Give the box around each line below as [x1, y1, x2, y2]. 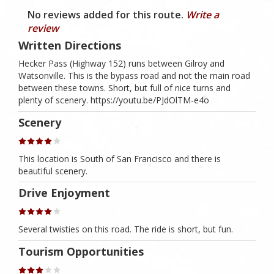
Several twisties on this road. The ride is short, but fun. [18, 223, 233, 235]
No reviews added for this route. [28, 8, 186, 22]
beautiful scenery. [18, 165, 87, 177]
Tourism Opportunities [18, 243, 144, 259]
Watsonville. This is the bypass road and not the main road [18, 70, 250, 82]
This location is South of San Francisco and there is [18, 152, 221, 165]
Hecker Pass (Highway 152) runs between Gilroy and [18, 57, 224, 70]
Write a [186, 8, 219, 22]
